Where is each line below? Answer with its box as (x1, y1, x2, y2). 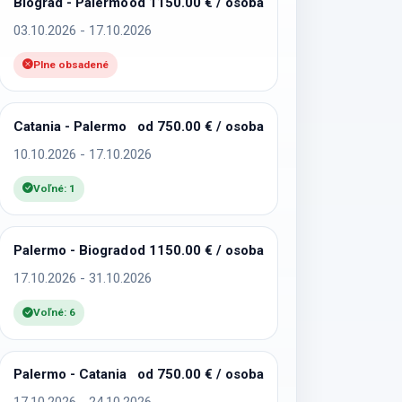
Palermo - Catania (13, 365, 127, 382)
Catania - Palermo (13, 118, 127, 135)
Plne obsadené (33, 57, 109, 71)
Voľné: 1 (33, 182, 76, 195)
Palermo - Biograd (13, 241, 129, 258)
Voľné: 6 (33, 306, 76, 319)
